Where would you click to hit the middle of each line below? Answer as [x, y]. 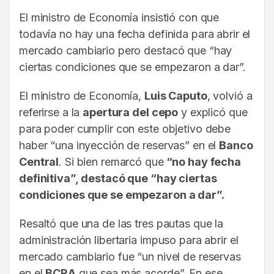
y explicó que [213, 113]
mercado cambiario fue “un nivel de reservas [130, 257]
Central [39, 162]
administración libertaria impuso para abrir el [129, 240]
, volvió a [230, 96]
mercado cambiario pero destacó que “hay [126, 51]
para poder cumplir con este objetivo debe [125, 129]
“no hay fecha [202, 162]
